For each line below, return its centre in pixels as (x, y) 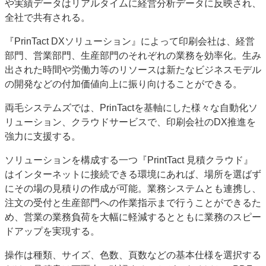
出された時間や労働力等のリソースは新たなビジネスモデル (133, 70)
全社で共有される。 (47, 18)
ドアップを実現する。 (52, 231)
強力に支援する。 (43, 136)
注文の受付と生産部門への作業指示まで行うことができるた (133, 203)
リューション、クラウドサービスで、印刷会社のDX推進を (130, 122)
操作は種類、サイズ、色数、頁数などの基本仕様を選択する (133, 255)
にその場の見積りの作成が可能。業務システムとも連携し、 (133, 189)
